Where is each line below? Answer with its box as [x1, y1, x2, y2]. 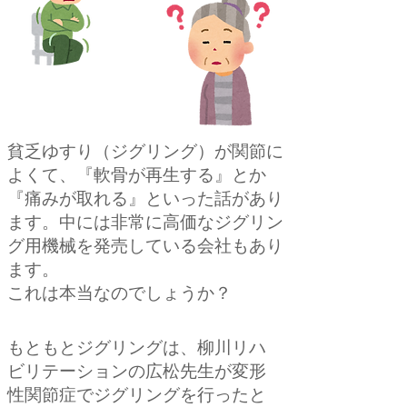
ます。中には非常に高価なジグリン [7, 213, 283, 234]
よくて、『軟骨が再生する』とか [7, 166, 266, 187]
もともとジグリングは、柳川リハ [7, 339, 266, 360]
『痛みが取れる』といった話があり [7, 190, 283, 211]
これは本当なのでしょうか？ [7, 284, 232, 305]
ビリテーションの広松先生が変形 [7, 362, 266, 383]
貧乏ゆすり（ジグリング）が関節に [7, 143, 283, 164]
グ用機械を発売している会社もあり [7, 237, 283, 258]
